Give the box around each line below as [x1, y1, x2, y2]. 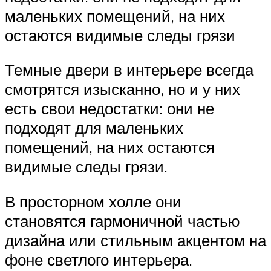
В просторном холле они [5, 191, 181, 211]
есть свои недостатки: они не [5, 99, 214, 119]
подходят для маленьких [5, 118, 183, 138]
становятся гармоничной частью [5, 211, 240, 230]
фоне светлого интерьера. [5, 249, 192, 269]
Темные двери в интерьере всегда [5, 60, 253, 80]
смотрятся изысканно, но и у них [5, 79, 240, 99]
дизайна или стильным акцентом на [5, 230, 266, 250]
